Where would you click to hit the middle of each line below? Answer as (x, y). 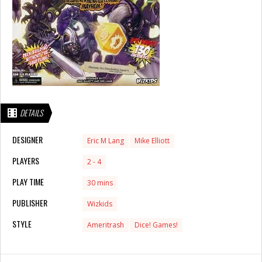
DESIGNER (27, 139)
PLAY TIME (28, 181)
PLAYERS (26, 160)
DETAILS (31, 112)
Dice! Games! (156, 225)
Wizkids (100, 204)
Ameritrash (106, 225)
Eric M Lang (106, 140)
